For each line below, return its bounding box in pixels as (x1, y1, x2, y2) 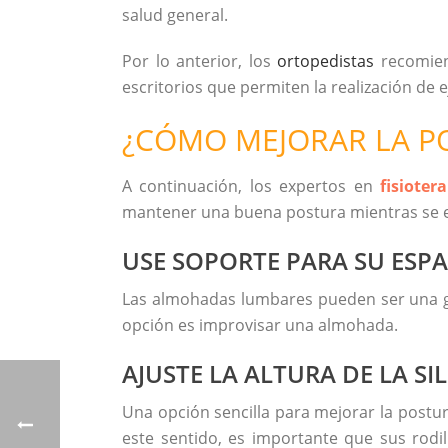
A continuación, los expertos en (122, 175, 380, 197)
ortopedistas (277, 50, 375, 72)
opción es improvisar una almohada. (122, 314, 398, 336)
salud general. (122, 4, 228, 26)
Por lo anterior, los (122, 50, 278, 72)
